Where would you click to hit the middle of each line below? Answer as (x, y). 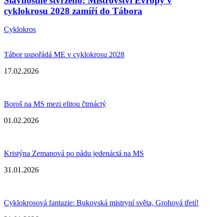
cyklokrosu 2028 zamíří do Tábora (73, 11)
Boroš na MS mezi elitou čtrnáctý (55, 104)
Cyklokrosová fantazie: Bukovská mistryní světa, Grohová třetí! (101, 203)
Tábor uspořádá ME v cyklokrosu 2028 (64, 55)
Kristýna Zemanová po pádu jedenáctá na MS (74, 154)
